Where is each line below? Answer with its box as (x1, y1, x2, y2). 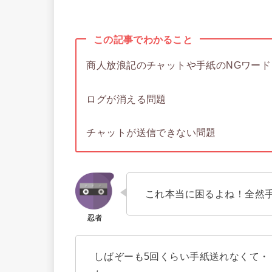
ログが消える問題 (86, 93, 166, 104)
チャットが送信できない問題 (86, 126, 216, 138)
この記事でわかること (93, 33, 192, 45)
